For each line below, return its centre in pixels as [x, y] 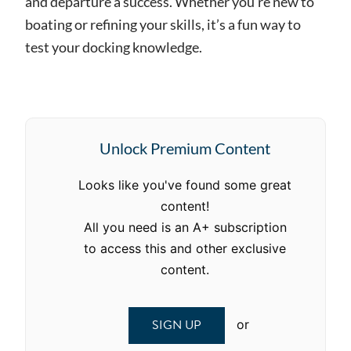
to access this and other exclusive [185, 248]
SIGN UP [177, 325]
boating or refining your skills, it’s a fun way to [163, 24]
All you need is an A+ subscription [185, 227]
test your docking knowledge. [114, 47]
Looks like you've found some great [185, 185]
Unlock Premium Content [185, 148]
